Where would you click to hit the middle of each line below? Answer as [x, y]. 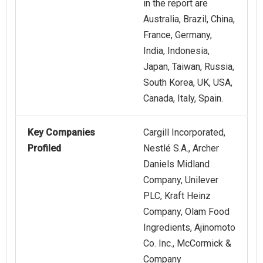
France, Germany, [178, 35]
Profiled [44, 149]
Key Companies [61, 133]
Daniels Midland [176, 164]
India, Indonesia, [176, 51]
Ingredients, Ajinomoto [189, 228]
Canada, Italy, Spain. [183, 99]
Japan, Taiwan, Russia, [189, 67]
